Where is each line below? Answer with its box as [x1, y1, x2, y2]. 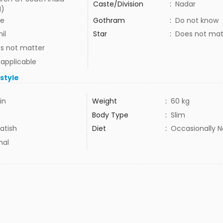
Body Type [92, 110, 128, 120]
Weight [92, 96, 117, 106]
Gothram [93, 15, 125, 25]
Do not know [175, 15, 219, 25]
